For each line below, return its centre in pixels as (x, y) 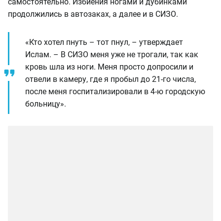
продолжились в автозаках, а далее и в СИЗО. (93, 14)
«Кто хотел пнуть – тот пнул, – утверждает (104, 42)
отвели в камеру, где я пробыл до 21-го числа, (110, 79)
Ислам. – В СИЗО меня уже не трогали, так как (112, 55)
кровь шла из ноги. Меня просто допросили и (109, 67)
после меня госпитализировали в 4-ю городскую (115, 92)
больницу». (46, 104)
